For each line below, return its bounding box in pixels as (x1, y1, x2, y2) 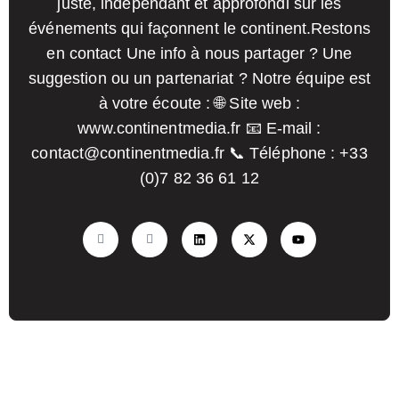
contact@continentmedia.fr (31, 144, 224, 162)
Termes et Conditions (126, 347, 273, 365)
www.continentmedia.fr (77, 119, 241, 137)
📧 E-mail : (240, 119, 322, 137)
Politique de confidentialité (110, 366, 289, 384)
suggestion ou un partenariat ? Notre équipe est (28, 69, 371, 87)
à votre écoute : (98, 94, 211, 112)
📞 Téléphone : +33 (224, 144, 368, 162)
